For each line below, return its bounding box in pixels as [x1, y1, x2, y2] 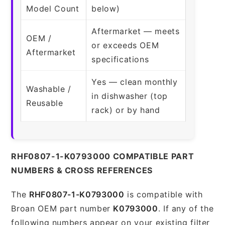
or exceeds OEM [91, 40, 159, 50]
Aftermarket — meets [91, 26, 180, 36]
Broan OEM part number [11, 203, 114, 213]
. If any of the [158, 203, 214, 213]
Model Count [26, 3, 79, 14]
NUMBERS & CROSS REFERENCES [11, 165, 153, 175]
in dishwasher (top [91, 90, 168, 101]
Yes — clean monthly [91, 76, 178, 87]
